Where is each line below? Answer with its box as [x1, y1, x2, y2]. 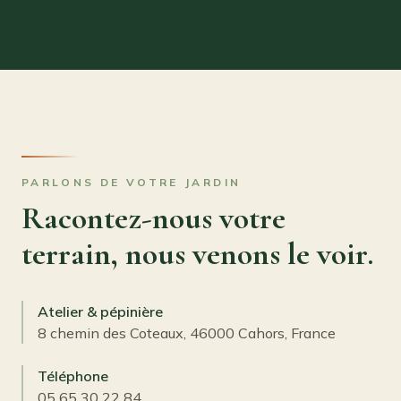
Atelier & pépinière [38, 303, 163, 320]
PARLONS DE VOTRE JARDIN [21, 175, 242, 189]
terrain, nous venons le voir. [21, 235, 373, 273]
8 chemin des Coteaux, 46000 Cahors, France [38, 324, 336, 342]
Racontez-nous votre [21, 199, 286, 237]
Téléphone [38, 367, 108, 385]
